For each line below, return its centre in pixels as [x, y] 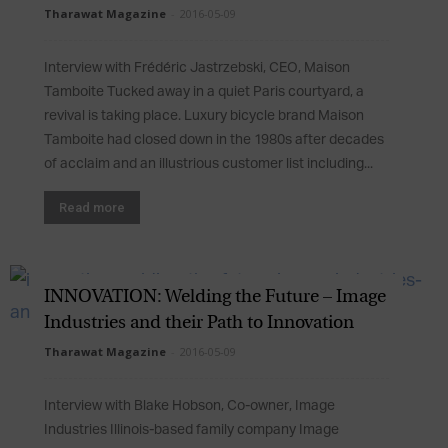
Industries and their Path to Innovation [199, 323]
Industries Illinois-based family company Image [191, 430]
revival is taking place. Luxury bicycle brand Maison [204, 116]
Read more [92, 207]
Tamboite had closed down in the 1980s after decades [214, 140]
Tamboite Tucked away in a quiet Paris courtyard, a [204, 92]
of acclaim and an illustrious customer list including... [208, 164]
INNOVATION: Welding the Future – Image [215, 297]
